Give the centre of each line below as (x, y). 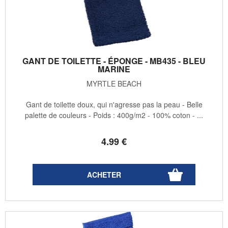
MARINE (114, 69)
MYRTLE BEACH (114, 84)
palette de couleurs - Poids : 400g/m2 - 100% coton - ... (114, 115)
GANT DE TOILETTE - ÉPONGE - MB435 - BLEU (114, 61)
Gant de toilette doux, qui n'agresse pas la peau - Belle (114, 105)
